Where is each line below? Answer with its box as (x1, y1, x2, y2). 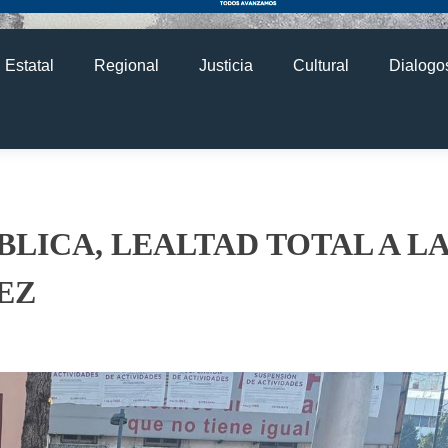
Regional (94, 57, 159, 74)
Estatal (5, 57, 54, 74)
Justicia (199, 57, 253, 74)
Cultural (293, 57, 349, 74)
